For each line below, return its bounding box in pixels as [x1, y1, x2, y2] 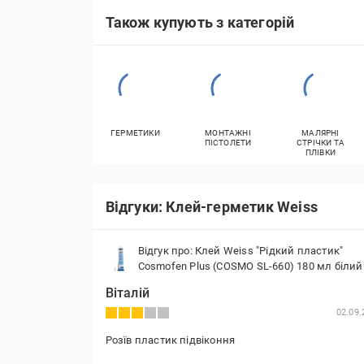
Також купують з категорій [105, 13, 295, 31]
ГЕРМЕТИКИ [110, 128, 160, 137]
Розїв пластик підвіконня [105, 334, 236, 346]
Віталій [105, 285, 149, 301]
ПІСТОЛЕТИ [204, 138, 252, 147]
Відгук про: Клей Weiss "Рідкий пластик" [137, 245, 344, 257]
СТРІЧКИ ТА [296, 138, 344, 147]
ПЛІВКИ [305, 148, 336, 157]
